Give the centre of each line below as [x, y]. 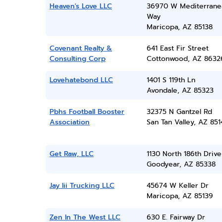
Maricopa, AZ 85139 [180, 196]
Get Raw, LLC [72, 154]
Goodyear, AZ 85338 [181, 164]
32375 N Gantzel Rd [179, 112]
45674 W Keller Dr [177, 186]
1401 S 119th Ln [171, 80]
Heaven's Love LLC [81, 6]
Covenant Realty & [81, 48]
